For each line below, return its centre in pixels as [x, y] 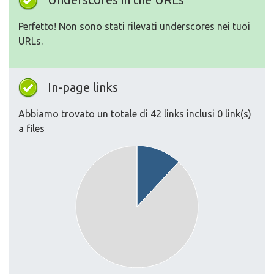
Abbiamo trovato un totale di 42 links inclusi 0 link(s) [135, 114]
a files [31, 128]
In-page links [83, 87]
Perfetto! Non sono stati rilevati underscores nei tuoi [134, 26]
